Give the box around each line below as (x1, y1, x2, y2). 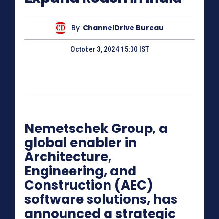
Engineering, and (24, 162, 136, 180)
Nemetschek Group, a (24, 120, 168, 138)
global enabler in (24, 134, 137, 152)
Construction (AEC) (24, 176, 153, 195)
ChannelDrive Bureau (82, 23, 164, 33)
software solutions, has (24, 191, 177, 209)
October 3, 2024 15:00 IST (70, 45, 149, 54)
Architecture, (24, 148, 111, 166)
